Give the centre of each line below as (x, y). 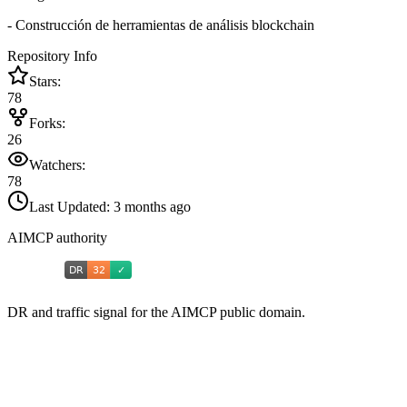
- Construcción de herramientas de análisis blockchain (161, 25)
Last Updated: (71, 207)
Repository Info (52, 56)
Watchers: (57, 165)
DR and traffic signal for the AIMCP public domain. (156, 313)
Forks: (47, 124)
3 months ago (152, 207)
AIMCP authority (57, 238)
